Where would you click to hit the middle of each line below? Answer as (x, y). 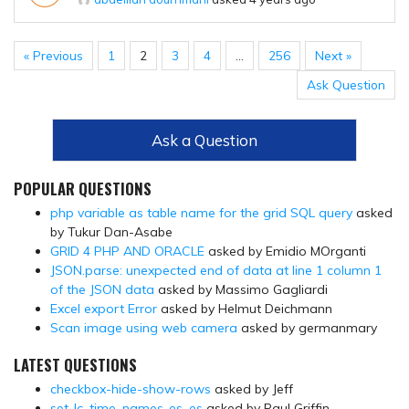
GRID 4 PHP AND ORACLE (127, 252)
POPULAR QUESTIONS (83, 189)
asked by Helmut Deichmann (245, 309)
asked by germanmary (307, 328)
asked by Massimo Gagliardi (241, 290)
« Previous (53, 56)
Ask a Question (204, 141)
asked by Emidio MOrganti (285, 252)
